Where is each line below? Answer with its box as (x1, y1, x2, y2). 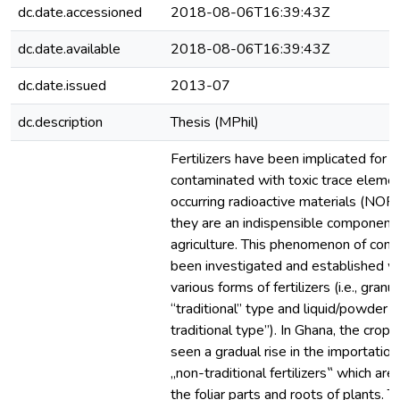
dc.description (18, 112, 103, 132)
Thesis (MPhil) (171, 112, 259, 132)
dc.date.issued (18, 76, 106, 96)
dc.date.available (18, 39, 121, 59)
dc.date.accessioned (18, 3, 142, 22)
